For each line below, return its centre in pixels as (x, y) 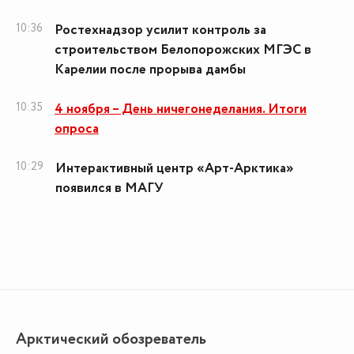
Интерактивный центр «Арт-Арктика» (175, 169)
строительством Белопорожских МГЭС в (183, 50)
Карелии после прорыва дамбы (150, 70)
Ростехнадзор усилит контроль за (160, 30)
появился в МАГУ (109, 188)
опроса (77, 129)
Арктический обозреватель (111, 339)
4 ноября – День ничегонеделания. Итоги (181, 109)
